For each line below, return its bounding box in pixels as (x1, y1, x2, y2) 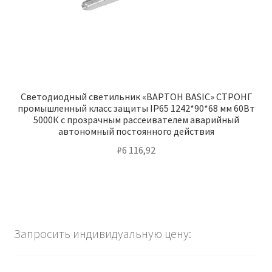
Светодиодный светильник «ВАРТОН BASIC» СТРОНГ (20, 90, 252, 103)
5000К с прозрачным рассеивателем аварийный (33, 114, 239, 126)
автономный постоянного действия (58, 125, 214, 138)
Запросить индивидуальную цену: (13, 226, 191, 242)
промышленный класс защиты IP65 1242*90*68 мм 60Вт (17, 102, 255, 115)
